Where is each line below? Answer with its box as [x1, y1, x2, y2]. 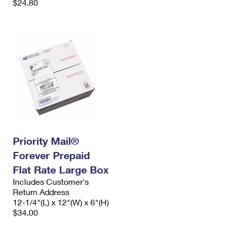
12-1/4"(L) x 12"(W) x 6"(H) [13, 197, 109, 207]
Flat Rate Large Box [13, 163, 109, 176]
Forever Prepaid [13, 149, 90, 162]
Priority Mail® [13, 135, 79, 147]
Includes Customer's [13, 177, 89, 187]
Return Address [13, 187, 69, 197]
